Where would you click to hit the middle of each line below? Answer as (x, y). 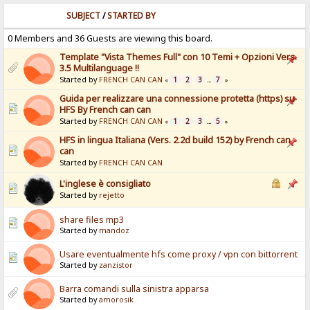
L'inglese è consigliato (106, 184)
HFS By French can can (106, 110)
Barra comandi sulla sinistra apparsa (135, 289)
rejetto (112, 195)
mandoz (115, 231)
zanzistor (116, 265)
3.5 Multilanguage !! (100, 69)
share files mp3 (92, 220)
